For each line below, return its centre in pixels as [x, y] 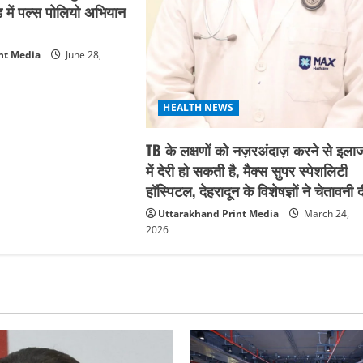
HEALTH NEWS [199, 107]
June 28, [83, 54]
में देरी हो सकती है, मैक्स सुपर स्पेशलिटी [247, 170]
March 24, [326, 213]
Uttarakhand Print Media [219, 213]
